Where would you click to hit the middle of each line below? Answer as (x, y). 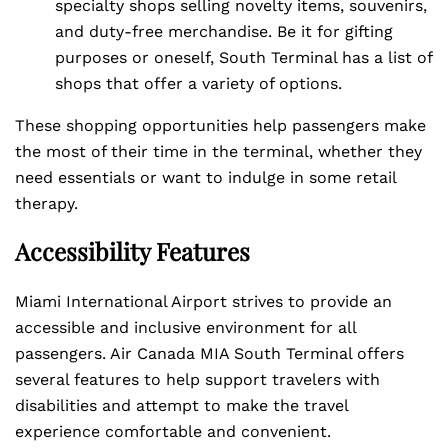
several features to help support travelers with (197, 379)
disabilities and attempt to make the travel (181, 405)
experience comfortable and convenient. (173, 431)
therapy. (46, 203)
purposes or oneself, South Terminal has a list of (243, 57)
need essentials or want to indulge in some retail (205, 177)
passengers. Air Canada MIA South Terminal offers (209, 353)
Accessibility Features (132, 251)
